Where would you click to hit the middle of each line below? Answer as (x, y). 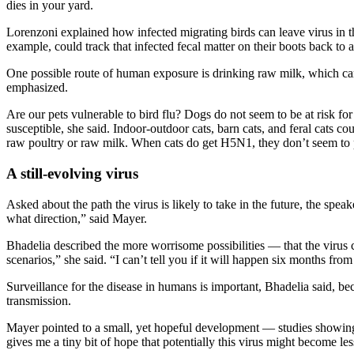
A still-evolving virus (72, 174)
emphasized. (37, 88)
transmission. (39, 300)
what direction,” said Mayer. (77, 218)
